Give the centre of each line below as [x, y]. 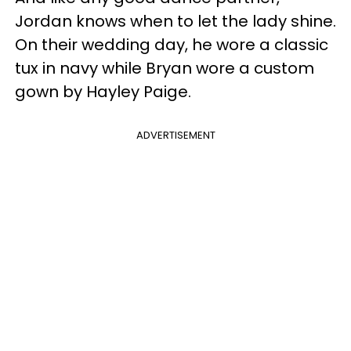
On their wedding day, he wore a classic [172, 45]
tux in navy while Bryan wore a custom [165, 68]
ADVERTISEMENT [175, 135]
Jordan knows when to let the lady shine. [175, 21]
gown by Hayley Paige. [105, 92]
